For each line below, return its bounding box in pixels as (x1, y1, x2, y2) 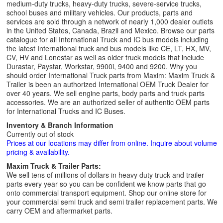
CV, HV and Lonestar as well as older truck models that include (6, 52, 204, 62)
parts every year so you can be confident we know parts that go (6, 179, 206, 189)
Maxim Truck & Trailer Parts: (6, 161, 101, 171)
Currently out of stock (6, 129, 74, 139)
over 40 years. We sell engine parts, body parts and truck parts (6, 88, 205, 98)
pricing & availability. (6, 147, 70, 157)
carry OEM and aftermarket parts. (6, 206, 112, 216)
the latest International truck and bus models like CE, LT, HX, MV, (6, 43, 211, 53)
